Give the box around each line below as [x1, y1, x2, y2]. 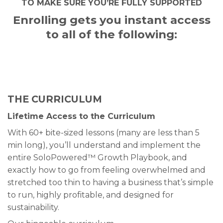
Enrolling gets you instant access [12, 13, 211, 27]
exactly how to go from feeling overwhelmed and [7, 165, 206, 175]
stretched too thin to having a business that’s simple [7, 177, 214, 187]
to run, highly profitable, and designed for [7, 190, 174, 200]
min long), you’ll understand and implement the [7, 140, 201, 150]
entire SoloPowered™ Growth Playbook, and [7, 152, 187, 162]
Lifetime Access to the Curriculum [7, 111, 155, 121]
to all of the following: [46, 27, 177, 42]
